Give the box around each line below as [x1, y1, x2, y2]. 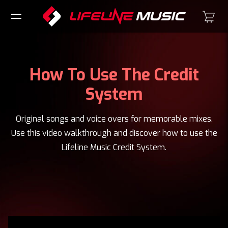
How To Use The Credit [29, 64, 199, 85]
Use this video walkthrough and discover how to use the [11, 128, 217, 138]
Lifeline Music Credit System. [62, 142, 166, 153]
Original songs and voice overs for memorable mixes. [15, 113, 213, 124]
